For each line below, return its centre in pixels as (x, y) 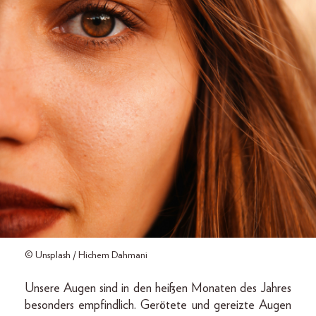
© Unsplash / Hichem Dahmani (86, 255)
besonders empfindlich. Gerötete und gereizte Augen (158, 305)
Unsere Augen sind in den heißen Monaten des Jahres (158, 288)
